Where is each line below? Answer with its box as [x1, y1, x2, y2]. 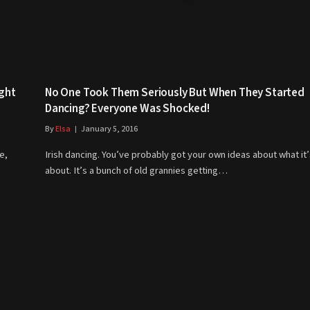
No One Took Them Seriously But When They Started [45, 84, 304, 101]
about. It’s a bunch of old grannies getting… [45, 163, 228, 178]
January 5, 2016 [81, 122, 138, 135]
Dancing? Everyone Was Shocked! [45, 100, 210, 117]
